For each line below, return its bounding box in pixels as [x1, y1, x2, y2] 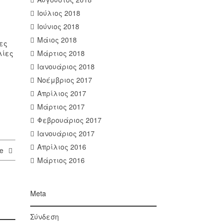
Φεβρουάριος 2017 [37, 115, 102, 125]
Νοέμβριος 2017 [37, 75, 92, 85]
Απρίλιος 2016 [37, 142, 86, 152]
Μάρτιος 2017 [37, 102, 85, 111]
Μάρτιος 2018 [37, 48, 85, 58]
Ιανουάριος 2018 [37, 61, 95, 71]
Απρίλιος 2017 [37, 88, 86, 98]
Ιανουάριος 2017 [37, 128, 95, 138]
